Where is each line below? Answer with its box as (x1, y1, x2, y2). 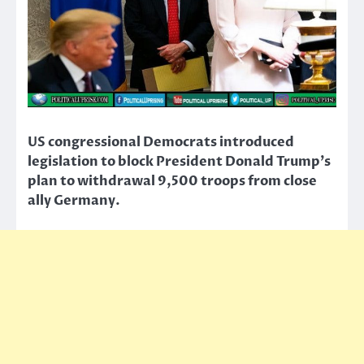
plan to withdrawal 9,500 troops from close (28, 172, 317, 191)
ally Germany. (28, 192, 120, 210)
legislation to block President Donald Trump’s (28, 153, 331, 171)
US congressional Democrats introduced (28, 133, 294, 152)
